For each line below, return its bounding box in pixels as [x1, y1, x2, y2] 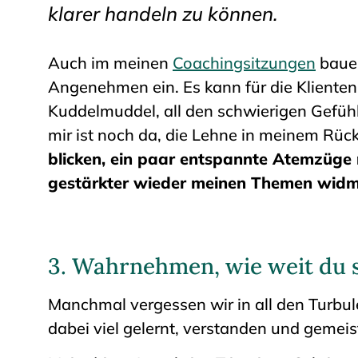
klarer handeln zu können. [48, 2, 278, 26]
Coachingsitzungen [173, 53, 316, 74]
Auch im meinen [48, 53, 173, 74]
